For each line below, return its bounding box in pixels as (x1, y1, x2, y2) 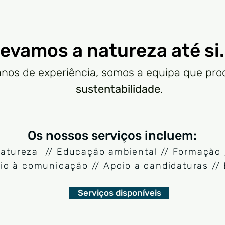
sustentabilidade (76, 82, 160, 96)
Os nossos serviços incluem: (28, 128, 197, 143)
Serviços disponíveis (77, 188, 161, 198)
